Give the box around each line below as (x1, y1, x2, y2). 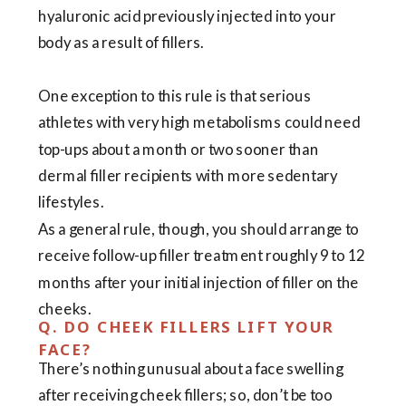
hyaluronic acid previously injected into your (38, 5, 336, 25)
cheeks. (38, 299, 92, 319)
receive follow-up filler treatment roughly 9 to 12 (38, 246, 366, 266)
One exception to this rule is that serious (38, 86, 311, 106)
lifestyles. (38, 192, 104, 212)
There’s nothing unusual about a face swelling (38, 359, 343, 379)
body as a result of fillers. (38, 33, 205, 53)
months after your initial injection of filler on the (38, 272, 360, 292)
